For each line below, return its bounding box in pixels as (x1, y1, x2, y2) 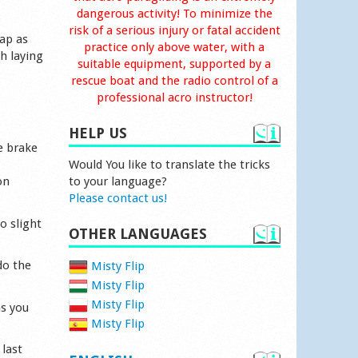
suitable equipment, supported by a (78, 57, 272, 71)
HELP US (68, 125, 127, 141)
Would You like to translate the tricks (68, 157, 270, 172)
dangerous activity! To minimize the (76, 6, 272, 21)
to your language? (68, 174, 167, 189)
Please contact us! (68, 191, 167, 205)
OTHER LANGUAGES (68, 225, 207, 242)
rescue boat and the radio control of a (70, 74, 278, 88)
